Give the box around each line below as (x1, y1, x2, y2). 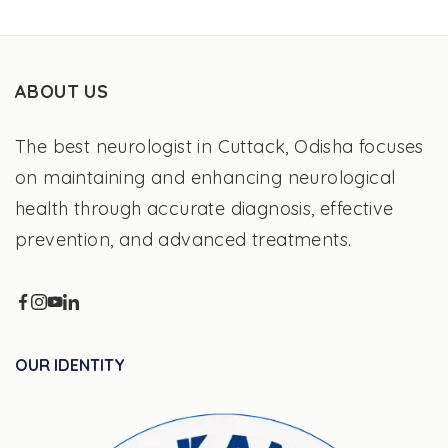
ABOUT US (15, 79, 109, 103)
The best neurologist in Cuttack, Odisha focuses (15, 134, 424, 158)
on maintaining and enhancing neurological (15, 165, 396, 189)
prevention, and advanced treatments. (15, 227, 352, 251)
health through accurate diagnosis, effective (15, 196, 394, 220)
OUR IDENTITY (15, 354, 125, 375)
